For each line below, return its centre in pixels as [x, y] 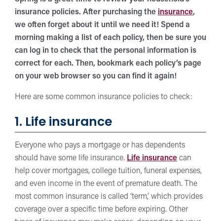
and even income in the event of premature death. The [106, 184]
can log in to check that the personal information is [106, 51]
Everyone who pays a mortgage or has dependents [100, 145]
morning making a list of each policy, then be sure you [110, 38]
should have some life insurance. [71, 158]
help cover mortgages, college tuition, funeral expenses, [108, 171]
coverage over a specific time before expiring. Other [101, 209]
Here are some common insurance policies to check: [104, 97]
